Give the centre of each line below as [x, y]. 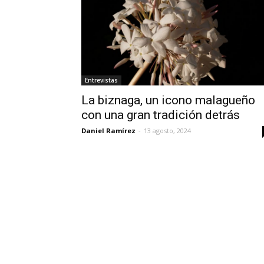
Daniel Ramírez [108, 130]
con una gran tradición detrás [161, 115]
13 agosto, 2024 [167, 130]
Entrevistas [101, 80]
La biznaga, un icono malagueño [168, 100]
